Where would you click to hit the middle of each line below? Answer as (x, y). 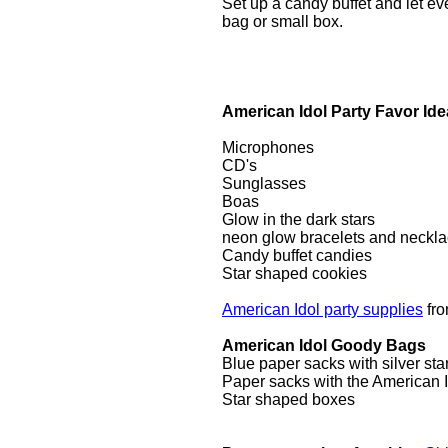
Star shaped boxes (290, 399)
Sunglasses (264, 183)
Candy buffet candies (297, 255)
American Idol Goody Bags (324, 345)
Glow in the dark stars (298, 219)
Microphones (268, 147)
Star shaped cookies (294, 273)
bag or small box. (282, 21)
